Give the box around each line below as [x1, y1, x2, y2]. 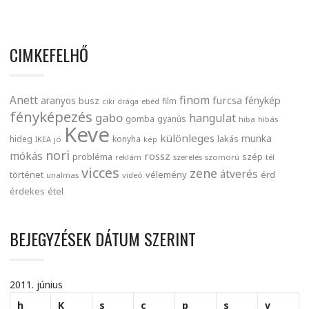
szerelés [173, 152, 202, 163]
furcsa [212, 93, 242, 108]
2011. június [10, 278, 63, 292]
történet [10, 168, 43, 181]
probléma [72, 150, 112, 163]
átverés [220, 167, 258, 181]
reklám [115, 152, 141, 163]
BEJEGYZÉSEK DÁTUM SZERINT [10, 226, 196, 252]
